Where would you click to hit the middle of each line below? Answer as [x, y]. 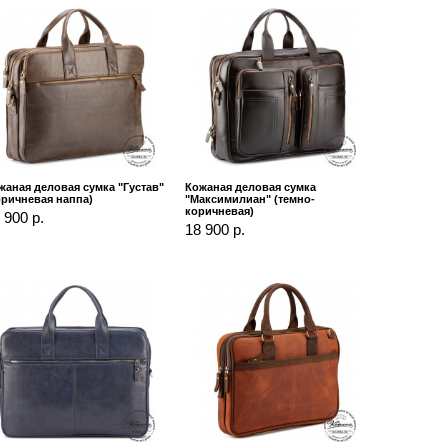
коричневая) [220, 210]
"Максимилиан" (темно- [250, 198]
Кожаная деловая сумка [251, 186]
